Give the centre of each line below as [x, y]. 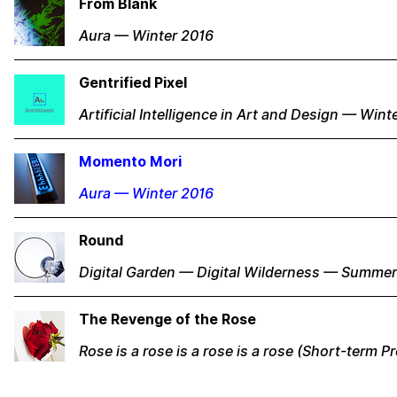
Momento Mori [130, 162]
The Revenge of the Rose [167, 319]
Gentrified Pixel [133, 83]
